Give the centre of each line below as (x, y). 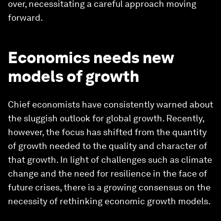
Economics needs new (91, 57)
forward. (25, 18)
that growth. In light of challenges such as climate (110, 160)
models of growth (74, 76)
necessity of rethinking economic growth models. (109, 201)
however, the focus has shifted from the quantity (107, 132)
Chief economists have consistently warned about (110, 104)
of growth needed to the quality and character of (108, 146)
